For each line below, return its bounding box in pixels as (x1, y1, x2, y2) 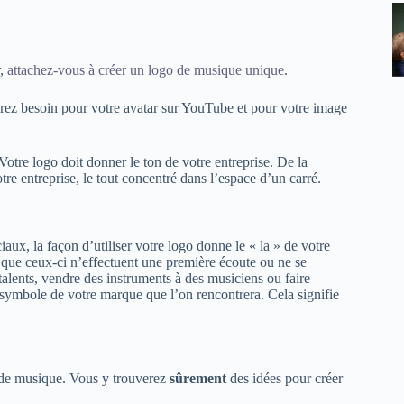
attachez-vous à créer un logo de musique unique (7, 62, 284, 78)
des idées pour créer (226, 370, 343, 386)
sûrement (170, 370, 226, 386)
